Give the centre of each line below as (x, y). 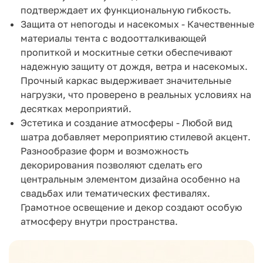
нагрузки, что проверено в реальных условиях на (136, 94)
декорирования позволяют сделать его (112, 165)
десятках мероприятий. (76, 108)
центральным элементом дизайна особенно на (130, 179)
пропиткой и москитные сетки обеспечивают (127, 52)
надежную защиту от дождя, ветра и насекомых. (134, 66)
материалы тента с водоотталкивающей (114, 38)
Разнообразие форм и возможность (104, 151)
